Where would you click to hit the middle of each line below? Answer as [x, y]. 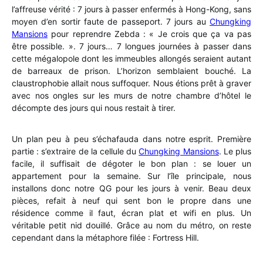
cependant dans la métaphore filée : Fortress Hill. [105, 237]
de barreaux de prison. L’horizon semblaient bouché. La [131, 70]
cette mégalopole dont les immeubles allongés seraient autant [131, 58]
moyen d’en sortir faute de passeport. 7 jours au [111, 21]
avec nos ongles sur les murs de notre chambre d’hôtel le [131, 95]
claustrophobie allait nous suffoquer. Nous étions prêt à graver [131, 83]
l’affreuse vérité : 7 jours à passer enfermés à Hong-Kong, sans [131, 9]
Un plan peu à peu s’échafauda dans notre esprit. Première [131, 139]
